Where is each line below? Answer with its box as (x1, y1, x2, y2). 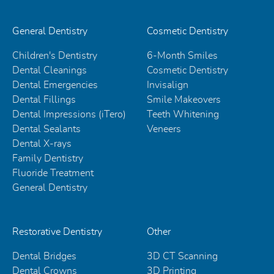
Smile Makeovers (147, 95, 221, 105)
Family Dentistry (12, 154, 83, 164)
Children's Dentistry (12, 51, 97, 61)
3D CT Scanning (147, 251, 218, 262)
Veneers (147, 124, 181, 135)
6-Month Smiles (147, 51, 218, 61)
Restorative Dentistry (12, 227, 102, 237)
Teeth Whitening (147, 109, 219, 120)
